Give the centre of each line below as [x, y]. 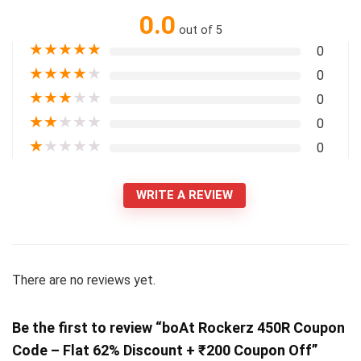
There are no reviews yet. [84, 280]
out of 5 [200, 30]
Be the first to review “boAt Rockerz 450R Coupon [178, 328]
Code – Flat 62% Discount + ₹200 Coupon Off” [165, 350]
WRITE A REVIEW [185, 195]
